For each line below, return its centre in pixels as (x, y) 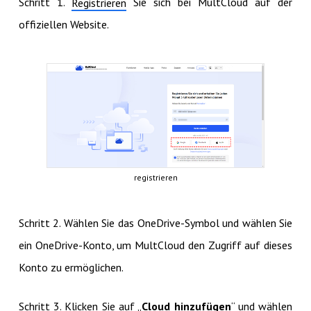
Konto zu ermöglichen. (71, 268)
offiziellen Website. (64, 25)
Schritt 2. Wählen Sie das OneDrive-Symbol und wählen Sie (155, 223)
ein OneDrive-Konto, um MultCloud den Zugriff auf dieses (155, 245)
